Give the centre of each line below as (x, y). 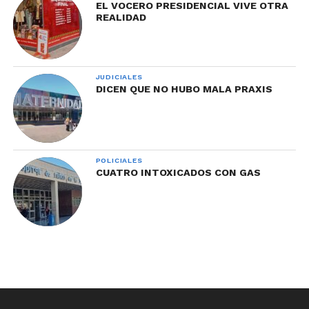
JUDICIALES (119, 77)
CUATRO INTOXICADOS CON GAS (178, 172)
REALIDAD (121, 17)
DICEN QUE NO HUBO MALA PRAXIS (184, 89)
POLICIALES (119, 160)
